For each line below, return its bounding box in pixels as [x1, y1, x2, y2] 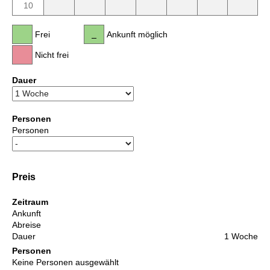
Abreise [12, 219, 41, 230]
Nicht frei [35, 49, 69, 60]
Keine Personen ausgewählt [12, 257, 119, 267]
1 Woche [224, 231, 258, 241]
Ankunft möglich [107, 29, 168, 39]
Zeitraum [12, 196, 48, 207]
